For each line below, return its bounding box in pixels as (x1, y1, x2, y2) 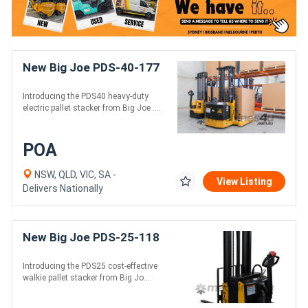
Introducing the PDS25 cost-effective (23, 261, 157, 271)
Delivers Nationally (23, 182, 103, 194)
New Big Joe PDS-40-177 (23, 60, 159, 74)
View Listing (217, 175, 272, 187)
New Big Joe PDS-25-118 (23, 230, 159, 244)
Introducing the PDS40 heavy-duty (23, 91, 148, 101)
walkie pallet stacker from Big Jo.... (23, 272, 152, 283)
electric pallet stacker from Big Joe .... (23, 103, 161, 113)
